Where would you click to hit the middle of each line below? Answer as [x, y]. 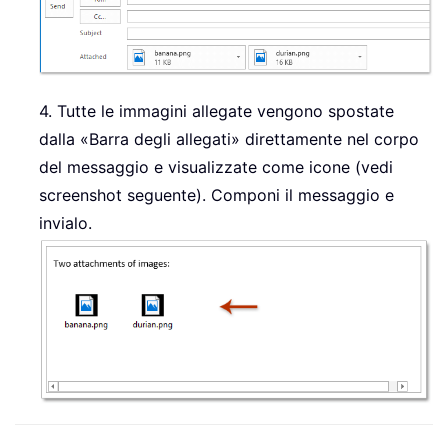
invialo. [65, 223]
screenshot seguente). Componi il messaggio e [216, 195]
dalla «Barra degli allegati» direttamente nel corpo [229, 139]
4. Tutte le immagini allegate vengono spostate [216, 111]
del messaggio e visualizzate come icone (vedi [216, 167]
